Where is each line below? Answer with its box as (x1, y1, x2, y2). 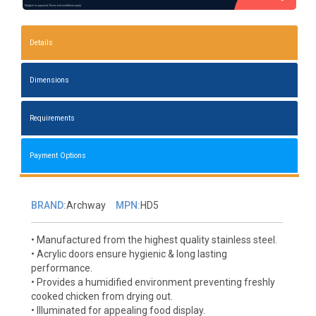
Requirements (30, 113, 75, 123)
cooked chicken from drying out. (30, 290, 173, 302)
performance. (30, 262, 92, 274)
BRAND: (30, 199, 66, 211)
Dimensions (30, 75, 70, 85)
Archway (66, 199, 106, 211)
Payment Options (30, 150, 87, 160)
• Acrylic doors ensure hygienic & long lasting (30, 248, 227, 260)
